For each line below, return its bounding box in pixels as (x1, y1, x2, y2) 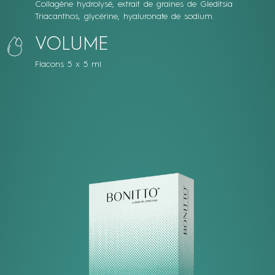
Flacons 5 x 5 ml (34, 60, 101, 69)
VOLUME (34, 36, 109, 54)
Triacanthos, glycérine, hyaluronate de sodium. (34, 12, 214, 21)
